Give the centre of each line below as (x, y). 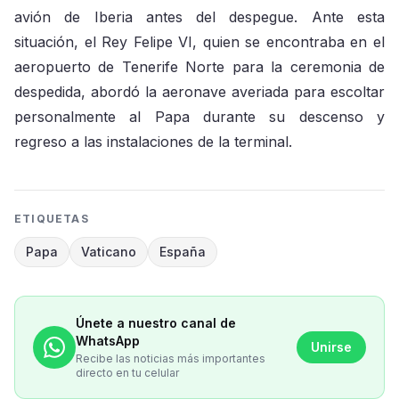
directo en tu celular (127, 373)
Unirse (331, 347)
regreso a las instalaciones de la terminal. (153, 142)
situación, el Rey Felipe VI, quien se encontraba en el (199, 42)
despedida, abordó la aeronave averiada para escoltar (199, 92)
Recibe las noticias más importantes (171, 358)
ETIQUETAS (52, 219)
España (183, 252)
